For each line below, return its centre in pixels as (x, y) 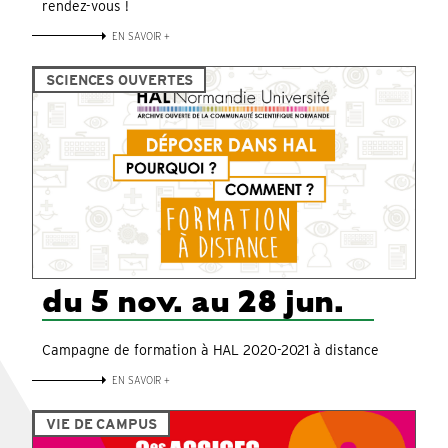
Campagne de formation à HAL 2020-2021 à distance (211, 350)
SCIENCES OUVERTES (120, 79)
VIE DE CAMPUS (101, 424)
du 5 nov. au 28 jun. (193, 300)
